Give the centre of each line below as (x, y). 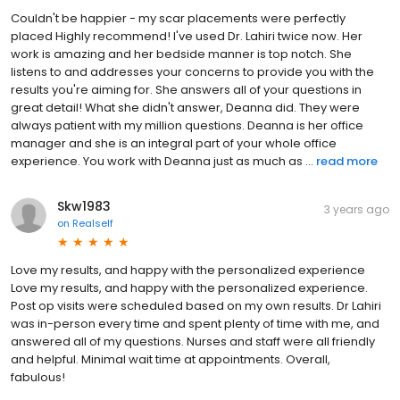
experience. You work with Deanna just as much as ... (162, 162)
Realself (93, 224)
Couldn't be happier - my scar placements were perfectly (178, 19)
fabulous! (38, 378)
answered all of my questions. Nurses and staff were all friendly (193, 342)
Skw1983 (84, 207)
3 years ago (357, 210)
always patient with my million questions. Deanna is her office (187, 126)
